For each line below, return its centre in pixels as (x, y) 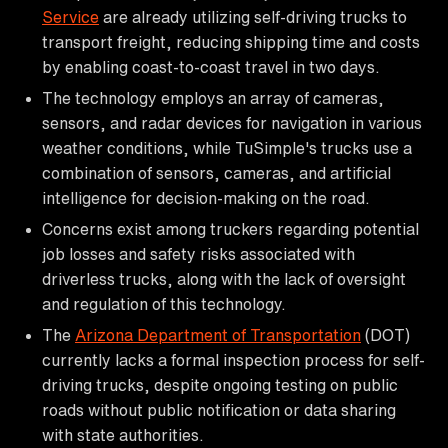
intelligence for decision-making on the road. (206, 197)
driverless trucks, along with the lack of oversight (224, 278)
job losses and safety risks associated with (198, 253)
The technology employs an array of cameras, (213, 97)
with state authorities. (123, 434)
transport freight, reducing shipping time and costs (231, 41)
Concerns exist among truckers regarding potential (230, 228)
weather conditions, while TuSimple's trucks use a (227, 147)
